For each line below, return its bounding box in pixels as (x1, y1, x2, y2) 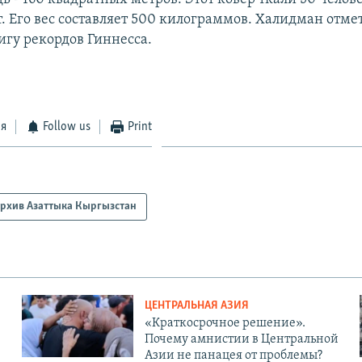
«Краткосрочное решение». (144, 316, 305, 330)
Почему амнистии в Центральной (144, 332, 339, 346)
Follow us (43, 120, 91, 133)
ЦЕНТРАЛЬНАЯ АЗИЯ (144, 299, 249, 312)
